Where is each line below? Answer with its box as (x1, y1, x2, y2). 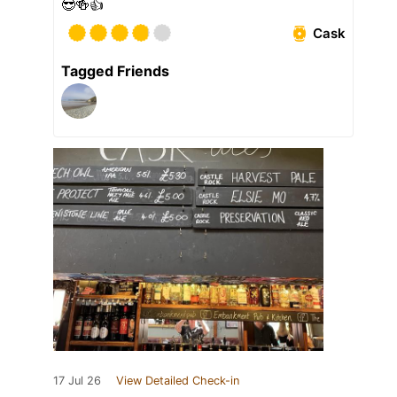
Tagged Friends (61, 62, 169, 81)
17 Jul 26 (53, 374, 101, 388)
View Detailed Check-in (116, 374, 239, 388)
